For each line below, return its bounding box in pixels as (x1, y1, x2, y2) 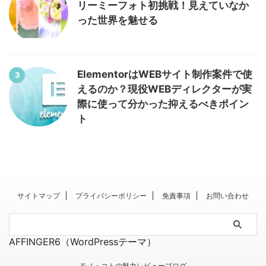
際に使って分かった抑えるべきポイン (77, 98, 249, 110)
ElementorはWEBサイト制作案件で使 (77, 68, 252, 81)
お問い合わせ (206, 191, 249, 201)
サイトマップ (17, 191, 60, 201)
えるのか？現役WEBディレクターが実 (77, 83, 252, 96)
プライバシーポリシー (75, 191, 147, 201)
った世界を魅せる (77, 14, 158, 27)
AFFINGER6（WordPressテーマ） (9, 236, 156, 248)
